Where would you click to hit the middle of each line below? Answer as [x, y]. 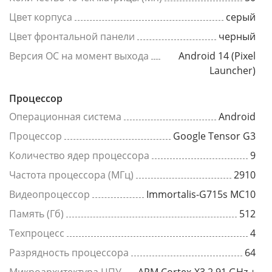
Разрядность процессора [69, 253]
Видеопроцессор [49, 194]
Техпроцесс [37, 233]
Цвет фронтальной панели [72, 36]
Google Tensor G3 [214, 136]
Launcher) [233, 70]
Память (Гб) [36, 214]
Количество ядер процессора [79, 155]
